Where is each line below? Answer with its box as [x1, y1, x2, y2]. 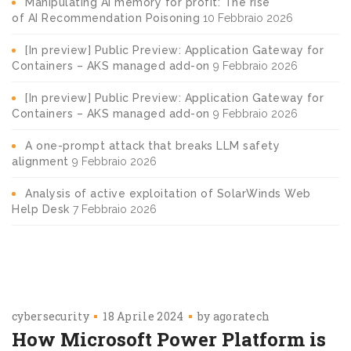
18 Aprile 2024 [103, 308, 184, 324]
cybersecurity [12, 308, 89, 324]
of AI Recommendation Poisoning [12, 11, 200, 24]
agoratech [212, 308, 270, 324]
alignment [12, 154, 69, 168]
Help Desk [12, 202, 70, 215]
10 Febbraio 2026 [203, 11, 293, 24]
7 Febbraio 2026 [72, 202, 157, 215]
